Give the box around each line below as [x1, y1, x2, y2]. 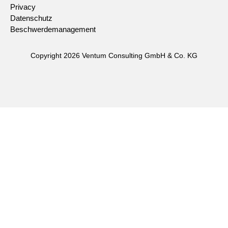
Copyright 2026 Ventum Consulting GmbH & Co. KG [31, 52, 197, 60]
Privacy [10, 3, 36, 12]
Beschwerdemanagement [10, 25, 96, 34]
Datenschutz [10, 14, 52, 23]
